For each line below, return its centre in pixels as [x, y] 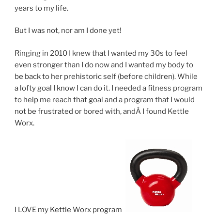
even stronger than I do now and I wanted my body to [104, 65]
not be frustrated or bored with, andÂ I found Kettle [102, 111]
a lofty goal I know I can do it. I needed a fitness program [108, 88]
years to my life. [41, 8]
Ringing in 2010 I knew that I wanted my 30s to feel [101, 53]
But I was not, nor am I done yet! [68, 31]
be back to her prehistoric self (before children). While [106, 76]
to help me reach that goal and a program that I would [105, 100]
